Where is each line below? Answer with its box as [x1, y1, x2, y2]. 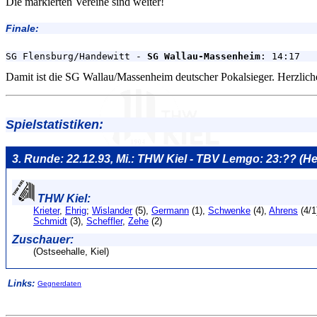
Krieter [33, 204, 59, 216]
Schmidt [33, 215, 67, 226]
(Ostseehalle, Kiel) [33, 246, 109, 257]
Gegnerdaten [38, 279, 81, 287]
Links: [8, 277, 35, 289]
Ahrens [269, 204, 298, 216]
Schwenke [208, 204, 250, 216]
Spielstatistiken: [6, 117, 103, 132]
